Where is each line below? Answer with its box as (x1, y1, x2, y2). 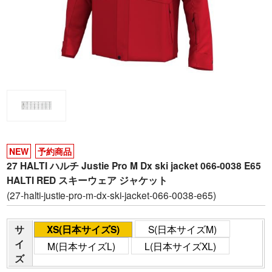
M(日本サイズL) (47, 239, 116, 253)
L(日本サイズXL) (144, 239, 217, 253)
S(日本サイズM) (148, 222, 217, 236)
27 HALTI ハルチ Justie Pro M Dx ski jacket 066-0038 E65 (7, 158, 262, 172)
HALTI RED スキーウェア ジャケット (7, 172, 168, 187)
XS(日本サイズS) (47, 222, 120, 237)
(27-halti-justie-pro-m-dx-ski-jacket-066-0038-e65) (7, 188, 217, 202)
